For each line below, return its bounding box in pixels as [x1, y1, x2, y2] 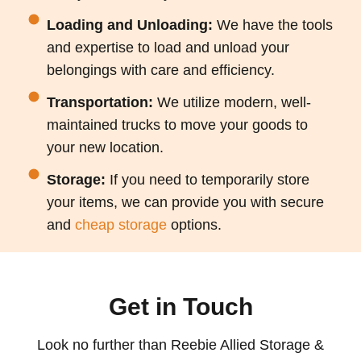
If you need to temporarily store [105, 171, 309, 188]
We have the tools [212, 16, 333, 33]
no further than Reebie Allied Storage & [68, 336, 324, 353]
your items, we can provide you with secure [46, 193, 324, 210]
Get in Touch [108, 293, 253, 320]
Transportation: [46, 93, 157, 110]
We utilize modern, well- [156, 93, 311, 110]
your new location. [46, 139, 164, 156]
